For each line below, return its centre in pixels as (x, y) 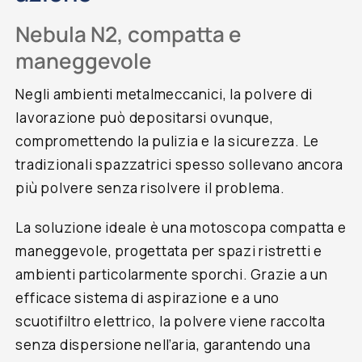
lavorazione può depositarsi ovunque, (145, 117)
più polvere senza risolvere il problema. (150, 187)
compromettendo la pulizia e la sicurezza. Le (168, 141)
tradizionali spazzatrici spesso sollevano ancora (180, 164)
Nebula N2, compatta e (129, 34)
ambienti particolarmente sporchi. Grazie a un (172, 274)
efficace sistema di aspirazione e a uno (148, 297)
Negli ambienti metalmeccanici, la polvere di (164, 94)
